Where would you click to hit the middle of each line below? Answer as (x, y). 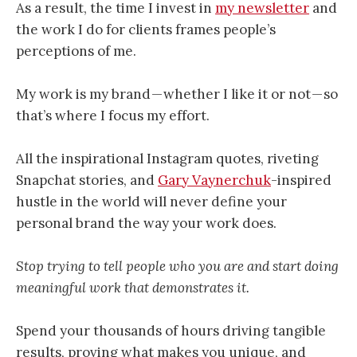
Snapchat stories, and (87, 180)
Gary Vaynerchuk (214, 180)
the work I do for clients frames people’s (146, 29)
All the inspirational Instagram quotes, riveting (167, 158)
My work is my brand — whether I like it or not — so (177, 94)
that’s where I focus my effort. (113, 115)
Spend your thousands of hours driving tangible (171, 331)
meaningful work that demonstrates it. (133, 288)
